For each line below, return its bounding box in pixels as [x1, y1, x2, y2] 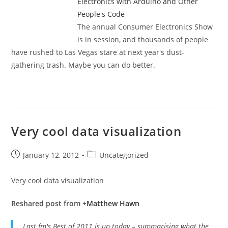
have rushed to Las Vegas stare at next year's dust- [11, 47, 185, 58]
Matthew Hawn [87, 198, 140, 209]
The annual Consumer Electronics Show [77, 22, 213, 32]
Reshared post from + [11, 198, 87, 209]
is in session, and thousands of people [77, 35, 209, 45]
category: [87, 160, 119, 170]
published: [11, 160, 48, 170]
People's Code [77, 9, 125, 19]
